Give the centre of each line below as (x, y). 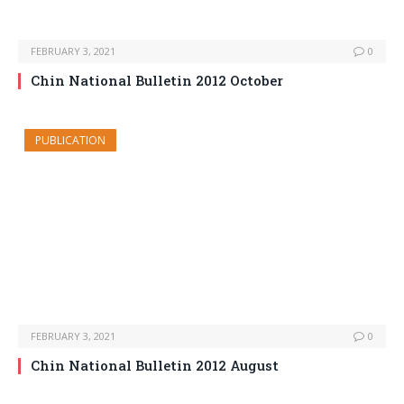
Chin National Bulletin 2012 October (157, 81)
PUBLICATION (70, 141)
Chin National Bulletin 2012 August (155, 366)
